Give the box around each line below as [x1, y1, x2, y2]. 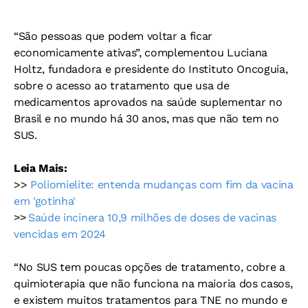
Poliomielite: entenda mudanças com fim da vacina [30, 177, 294, 191]
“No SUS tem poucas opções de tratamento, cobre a [14, 260, 285, 274]
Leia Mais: [14, 161, 67, 175]
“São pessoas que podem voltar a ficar [14, 29, 213, 43]
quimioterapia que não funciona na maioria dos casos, [14, 276, 293, 290]
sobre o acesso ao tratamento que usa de [14, 78, 230, 92]
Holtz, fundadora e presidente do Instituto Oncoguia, [14, 62, 288, 76]
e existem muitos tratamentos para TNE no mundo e [14, 293, 287, 307]
